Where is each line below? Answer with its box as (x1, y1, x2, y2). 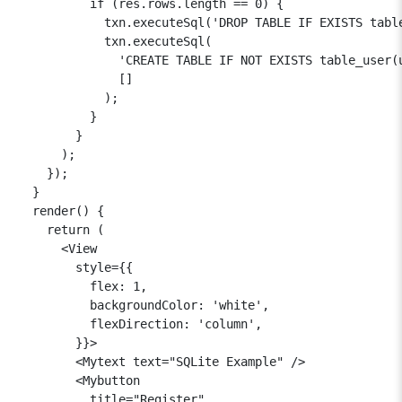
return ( (18, 222, 104, 237)
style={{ (18, 259, 133, 275)
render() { (18, 203, 104, 218)
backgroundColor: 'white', (18, 297, 269, 312)
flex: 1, (18, 278, 147, 293)
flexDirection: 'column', (18, 316, 262, 331)
